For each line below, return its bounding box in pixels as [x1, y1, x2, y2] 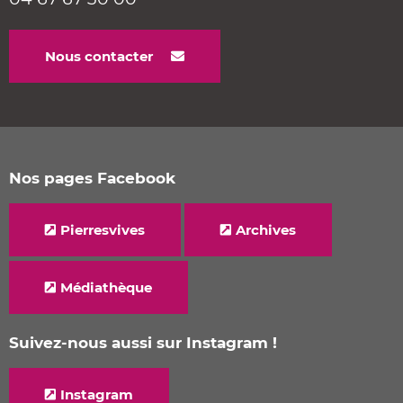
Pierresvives [60, 221, 145, 239]
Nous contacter [45, 48, 153, 66]
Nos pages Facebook [9, 169, 175, 188]
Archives [236, 221, 296, 239]
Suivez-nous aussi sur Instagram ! [9, 334, 277, 353]
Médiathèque [60, 279, 152, 297]
